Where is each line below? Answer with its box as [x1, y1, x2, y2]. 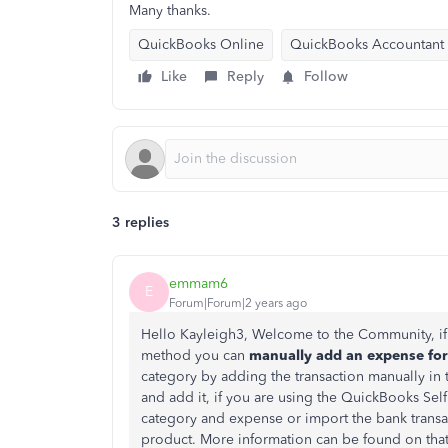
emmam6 [169, 274, 228, 292]
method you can [141, 347, 249, 364]
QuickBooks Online [138, 36, 264, 53]
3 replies [112, 214, 169, 231]
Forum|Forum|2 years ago [169, 295, 307, 310]
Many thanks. [129, 2, 211, 19]
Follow [304, 68, 348, 85]
